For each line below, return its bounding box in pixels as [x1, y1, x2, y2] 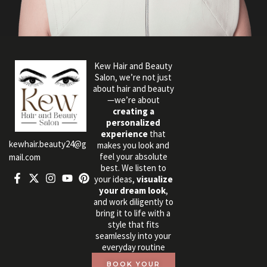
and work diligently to [93, 195, 173, 207]
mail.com [9, 151, 41, 163]
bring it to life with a [96, 207, 171, 219]
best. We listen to [100, 162, 166, 173]
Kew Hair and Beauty [94, 60, 173, 72]
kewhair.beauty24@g [9, 138, 86, 150]
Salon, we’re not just [95, 71, 172, 83]
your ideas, [94, 173, 136, 185]
